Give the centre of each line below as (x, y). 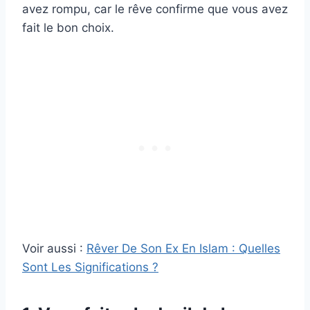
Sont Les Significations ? (90, 267)
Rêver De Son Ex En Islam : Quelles (183, 249)
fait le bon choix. (68, 28)
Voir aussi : (54, 249)
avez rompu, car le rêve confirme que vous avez (155, 9)
